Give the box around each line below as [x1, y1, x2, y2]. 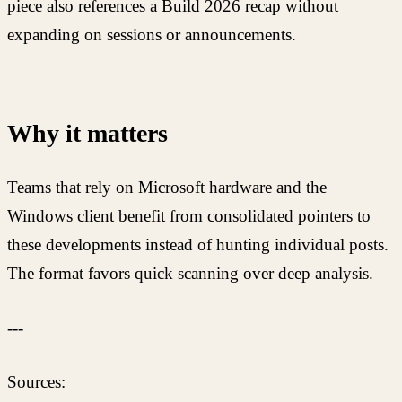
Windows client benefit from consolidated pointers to [7, 206, 371, 226]
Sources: [7, 372, 66, 392]
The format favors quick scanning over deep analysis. [7, 264, 373, 284]
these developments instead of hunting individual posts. [7, 235, 389, 255]
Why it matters [7, 119, 168, 148]
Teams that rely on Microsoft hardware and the [7, 178, 327, 197]
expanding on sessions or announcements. [7, 25, 296, 45]
